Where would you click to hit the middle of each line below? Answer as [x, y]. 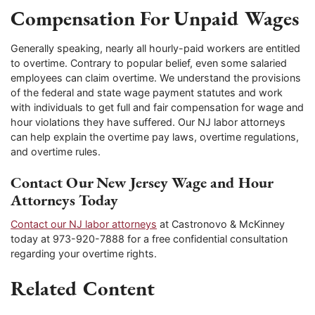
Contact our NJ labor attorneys [84, 224]
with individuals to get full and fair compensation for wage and [157, 107]
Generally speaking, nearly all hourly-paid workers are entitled [155, 48]
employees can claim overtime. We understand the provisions [156, 77]
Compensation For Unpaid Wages [155, 19]
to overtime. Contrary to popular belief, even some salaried [149, 63]
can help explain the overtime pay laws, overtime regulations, [155, 136]
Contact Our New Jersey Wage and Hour [142, 182]
